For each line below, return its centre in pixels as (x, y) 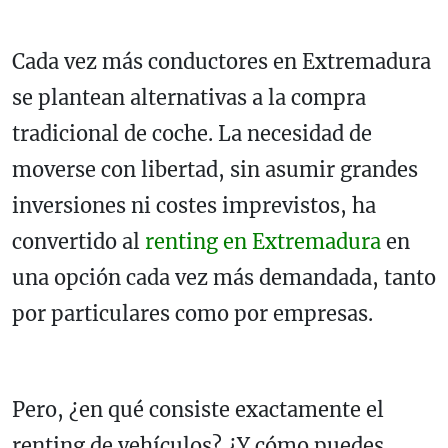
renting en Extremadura (263, 241)
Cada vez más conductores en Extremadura (221, 61)
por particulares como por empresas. (192, 313)
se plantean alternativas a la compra (189, 97)
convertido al (78, 241)
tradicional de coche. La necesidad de (192, 133)
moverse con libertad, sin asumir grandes (215, 169)
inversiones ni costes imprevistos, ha (194, 205)
